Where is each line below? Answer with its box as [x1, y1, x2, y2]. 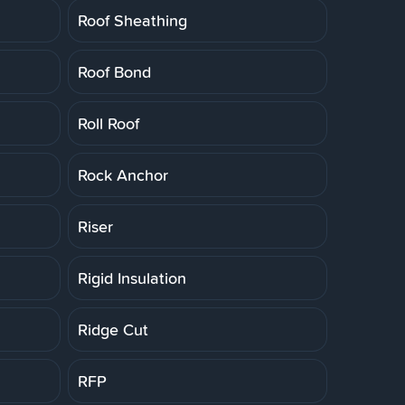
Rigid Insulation [78, 266, 186, 289]
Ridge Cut [78, 317, 148, 341]
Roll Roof [78, 111, 139, 135]
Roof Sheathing [78, 8, 187, 32]
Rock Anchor [78, 163, 168, 186]
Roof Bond [78, 60, 151, 83]
